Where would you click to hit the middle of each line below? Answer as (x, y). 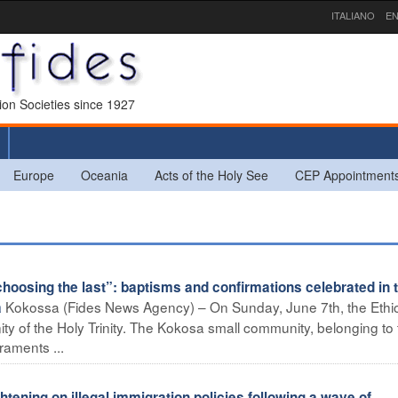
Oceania (104, 175)
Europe (34, 175)
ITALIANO (353, 15)
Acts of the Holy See (211, 175)
